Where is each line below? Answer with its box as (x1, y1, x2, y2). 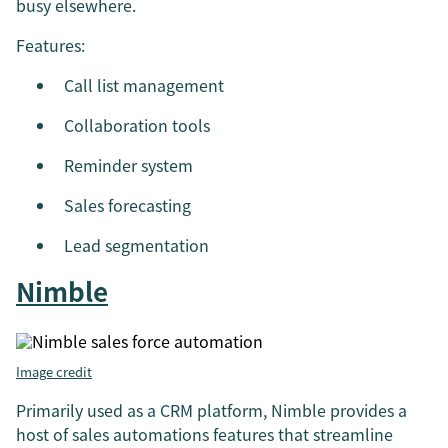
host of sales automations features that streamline (16, 421, 393, 446)
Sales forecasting (64, 192, 191, 217)
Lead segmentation (64, 232, 209, 257)
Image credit (16, 361, 92, 381)
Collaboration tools (64, 112, 210, 137)
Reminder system (64, 152, 193, 177)
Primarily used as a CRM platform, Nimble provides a (16, 397, 407, 422)
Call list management (64, 72, 224, 97)
